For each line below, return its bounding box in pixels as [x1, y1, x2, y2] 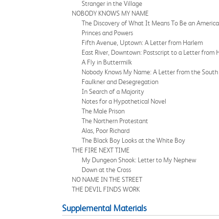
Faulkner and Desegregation [82, 78, 158, 86]
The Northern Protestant [82, 117, 148, 125]
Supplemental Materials [62, 203, 147, 213]
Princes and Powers [82, 29, 133, 37]
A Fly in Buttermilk [82, 58, 132, 66]
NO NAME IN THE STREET [72, 175, 142, 183]
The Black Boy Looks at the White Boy [82, 136, 185, 144]
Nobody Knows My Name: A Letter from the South [82, 68, 218, 76]
